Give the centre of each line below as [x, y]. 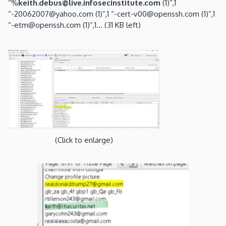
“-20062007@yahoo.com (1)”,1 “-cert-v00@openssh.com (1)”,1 [111, 14]
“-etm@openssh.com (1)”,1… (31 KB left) [74, 25]
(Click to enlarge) [84, 140]
